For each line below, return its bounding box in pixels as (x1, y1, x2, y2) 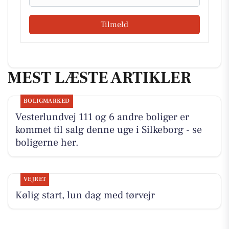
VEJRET (23, 175, 47, 183)
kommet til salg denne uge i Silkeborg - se (15, 123, 202, 137)
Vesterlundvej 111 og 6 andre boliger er (15, 110, 189, 124)
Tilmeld (101, 19, 128, 30)
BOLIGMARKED (23, 97, 70, 105)
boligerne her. (15, 136, 79, 150)
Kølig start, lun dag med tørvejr (15, 188, 155, 202)
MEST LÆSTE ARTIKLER (8, 66, 191, 88)
